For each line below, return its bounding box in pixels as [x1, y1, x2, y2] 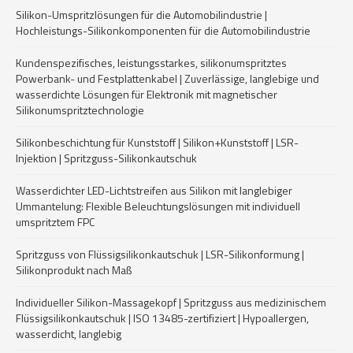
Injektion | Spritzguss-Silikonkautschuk [16, 150, 197, 166]
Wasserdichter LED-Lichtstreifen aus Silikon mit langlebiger [16, 182, 292, 199]
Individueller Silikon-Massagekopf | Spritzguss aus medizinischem [16, 294, 326, 310]
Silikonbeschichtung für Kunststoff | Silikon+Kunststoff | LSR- [16, 134, 299, 150]
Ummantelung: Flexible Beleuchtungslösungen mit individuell [16, 198, 300, 214]
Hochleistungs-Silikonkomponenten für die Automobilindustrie [16, 22, 310, 39]
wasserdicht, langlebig [16, 325, 121, 342]
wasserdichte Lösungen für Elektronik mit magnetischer [16, 86, 277, 102]
